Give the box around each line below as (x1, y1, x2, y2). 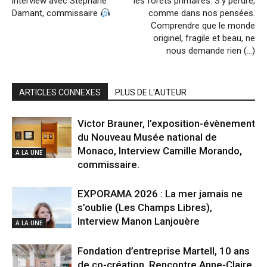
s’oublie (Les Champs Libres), (77, 201, 212, 214)
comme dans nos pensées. (148, 8, 255, 19)
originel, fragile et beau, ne (153, 33, 255, 44)
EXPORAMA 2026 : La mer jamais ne (77, 188, 243, 200)
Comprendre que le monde (151, 20, 255, 32)
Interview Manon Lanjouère (77, 215, 200, 228)
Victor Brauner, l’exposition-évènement (77, 117, 255, 130)
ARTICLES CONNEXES (19, 88, 101, 98)
